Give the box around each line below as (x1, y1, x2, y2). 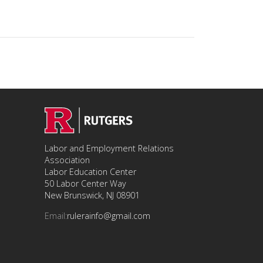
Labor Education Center (45, 166, 136, 178)
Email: (45, 210, 67, 221)
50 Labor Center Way (45, 178, 126, 190)
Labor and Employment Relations (45, 143, 174, 154)
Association (45, 154, 90, 166)
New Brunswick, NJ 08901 (45, 190, 140, 201)
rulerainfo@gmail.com (67, 210, 150, 221)
